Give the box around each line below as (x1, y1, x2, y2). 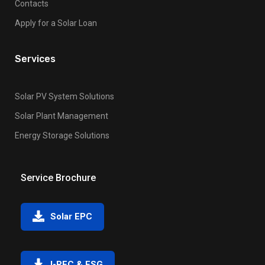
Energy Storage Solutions (15, 130, 109, 140)
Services (15, 53, 56, 64)
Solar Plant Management (15, 111, 108, 121)
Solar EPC (50, 211, 92, 222)
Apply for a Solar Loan (15, 18, 97, 28)
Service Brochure (21, 172, 96, 183)
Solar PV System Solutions (15, 91, 114, 101)
